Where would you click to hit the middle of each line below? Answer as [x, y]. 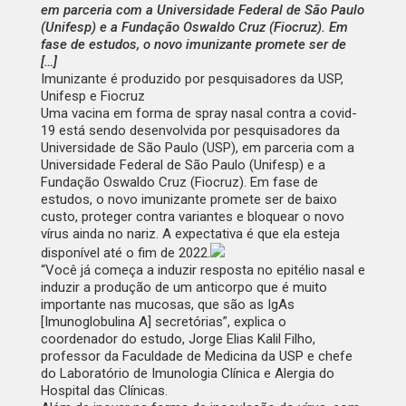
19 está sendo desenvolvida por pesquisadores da [190, 131]
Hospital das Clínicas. [104, 391]
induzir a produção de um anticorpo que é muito [184, 288]
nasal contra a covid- [292, 114]
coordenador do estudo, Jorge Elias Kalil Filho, [178, 339]
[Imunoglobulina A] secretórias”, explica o [163, 322]
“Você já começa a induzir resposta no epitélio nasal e [203, 271]
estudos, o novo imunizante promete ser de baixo [188, 200]
